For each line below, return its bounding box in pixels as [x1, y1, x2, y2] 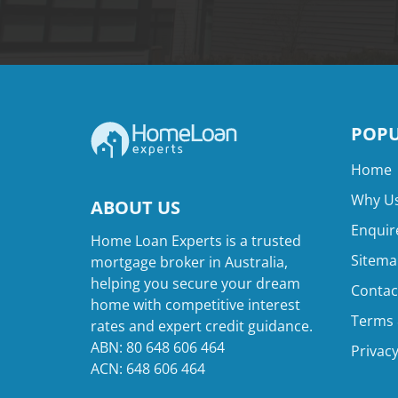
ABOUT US [91, 195, 180, 219]
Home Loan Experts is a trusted [91, 231, 301, 251]
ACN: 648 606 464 [91, 359, 205, 378]
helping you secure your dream [91, 274, 300, 293]
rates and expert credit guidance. [91, 316, 313, 336]
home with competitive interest [91, 295, 300, 314]
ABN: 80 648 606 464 [91, 338, 225, 357]
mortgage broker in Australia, [91, 252, 288, 272]
